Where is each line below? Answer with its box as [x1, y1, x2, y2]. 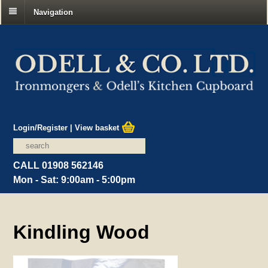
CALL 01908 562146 [13, 160, 104, 170]
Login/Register [13, 123, 68, 132]
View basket [75, 123, 122, 132]
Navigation [33, 7, 73, 17]
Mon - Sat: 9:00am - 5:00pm [13, 174, 136, 185]
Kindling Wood [13, 221, 150, 243]
